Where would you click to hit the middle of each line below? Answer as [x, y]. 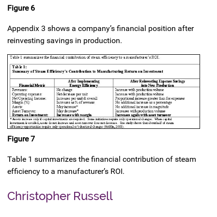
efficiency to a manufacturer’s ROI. [66, 171]
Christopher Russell [60, 196]
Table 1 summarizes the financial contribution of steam [102, 159]
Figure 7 [21, 139]
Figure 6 [21, 8]
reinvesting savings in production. [65, 40]
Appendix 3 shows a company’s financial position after [101, 28]
